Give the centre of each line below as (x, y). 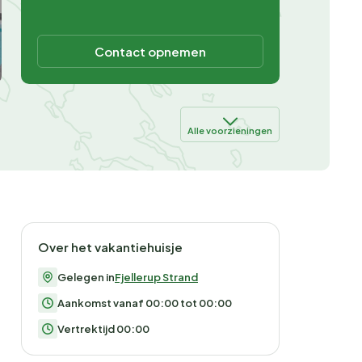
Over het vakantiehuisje (110, 247)
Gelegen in (86, 278)
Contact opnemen (150, 52)
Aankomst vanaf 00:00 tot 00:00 (145, 303)
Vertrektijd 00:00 (103, 329)
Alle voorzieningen (230, 131)
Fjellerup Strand (156, 278)
